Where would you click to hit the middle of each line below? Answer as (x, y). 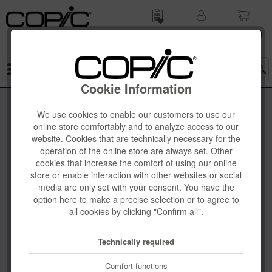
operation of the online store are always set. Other (136, 150)
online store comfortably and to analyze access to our (136, 126)
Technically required (136, 241)
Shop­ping (244, 33)
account (201, 45)
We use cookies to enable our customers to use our (136, 114)
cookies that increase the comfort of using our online (136, 162)
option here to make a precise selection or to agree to (136, 199)
